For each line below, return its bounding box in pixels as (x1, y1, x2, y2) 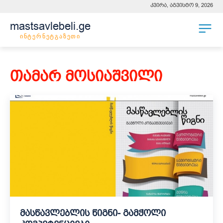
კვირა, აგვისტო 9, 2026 (150, 2, 213, 8)
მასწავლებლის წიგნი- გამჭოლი (20, 208, 166, 218)
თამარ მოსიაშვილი (10, 68, 162, 84)
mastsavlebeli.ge (10, 19, 91, 34)
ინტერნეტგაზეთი (19, 33, 81, 40)
